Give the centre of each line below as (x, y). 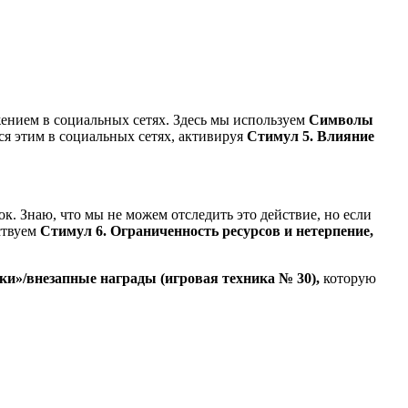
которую (350, 278)
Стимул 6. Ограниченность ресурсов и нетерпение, (207, 230)
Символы (341, 119)
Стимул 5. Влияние (311, 136)
